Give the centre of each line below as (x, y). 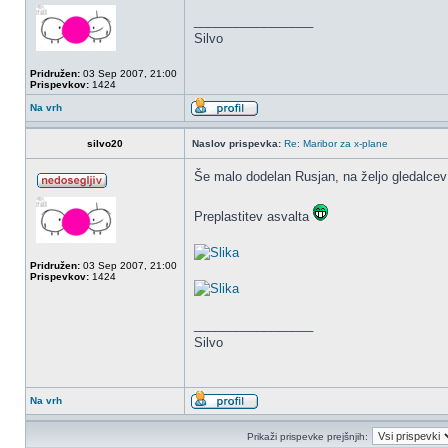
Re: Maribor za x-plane (336, 143)
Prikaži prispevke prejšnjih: (307, 436)
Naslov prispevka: (236, 143)
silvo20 (105, 143)
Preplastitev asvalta (253, 216)
